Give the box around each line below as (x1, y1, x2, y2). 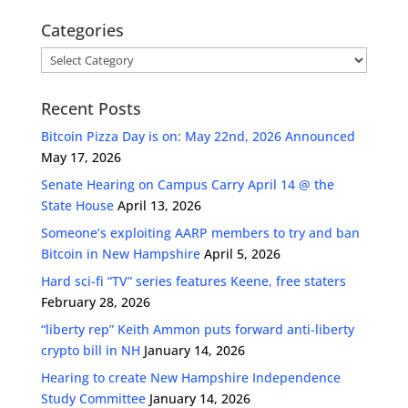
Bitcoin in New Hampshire (40, 245, 200, 263)
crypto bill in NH (40, 342, 140, 360)
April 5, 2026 (203, 245, 280, 263)
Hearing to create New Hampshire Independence (40, 369, 341, 387)
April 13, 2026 (117, 197, 201, 215)
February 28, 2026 (40, 293, 150, 311)
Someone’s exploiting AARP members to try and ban (40, 224, 360, 242)
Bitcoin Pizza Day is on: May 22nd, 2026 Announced (40, 127, 355, 146)
